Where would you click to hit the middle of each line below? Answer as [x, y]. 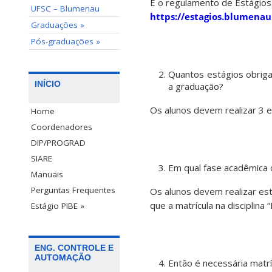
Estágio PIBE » [58, 206]
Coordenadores [62, 127]
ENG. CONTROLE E [74, 248]
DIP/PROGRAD [58, 143]
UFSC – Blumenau [65, 8]
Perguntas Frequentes [73, 190]
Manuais [47, 175]
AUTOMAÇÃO [63, 258]
